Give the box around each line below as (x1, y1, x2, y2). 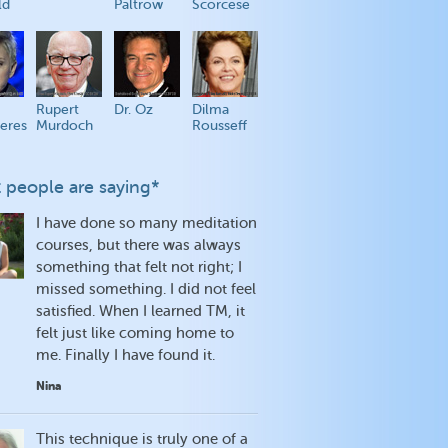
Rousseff (192, 118, 247, 133)
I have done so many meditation (36, 215, 257, 232)
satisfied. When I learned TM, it (36, 303, 245, 320)
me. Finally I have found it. (36, 347, 215, 364)
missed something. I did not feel (36, 281, 256, 298)
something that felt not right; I (36, 259, 242, 276)
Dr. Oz (114, 102, 153, 117)
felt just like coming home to (36, 325, 234, 342)
